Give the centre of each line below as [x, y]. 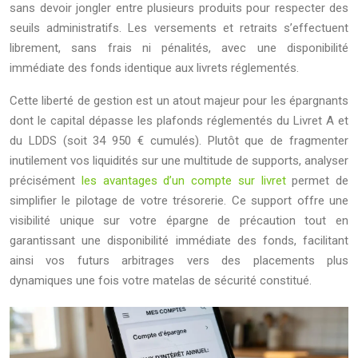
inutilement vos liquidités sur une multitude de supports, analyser [179, 161]
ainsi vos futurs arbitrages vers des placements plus [179, 261]
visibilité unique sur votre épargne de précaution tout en [179, 221]
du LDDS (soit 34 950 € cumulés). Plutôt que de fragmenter [179, 141]
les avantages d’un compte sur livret [183, 181]
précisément [46, 181]
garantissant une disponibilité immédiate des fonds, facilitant [179, 241]
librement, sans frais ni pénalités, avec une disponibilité [179, 48]
